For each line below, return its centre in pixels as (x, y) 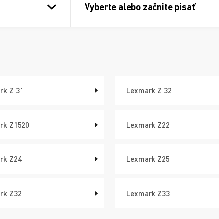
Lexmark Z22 (148, 124)
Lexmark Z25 (148, 159)
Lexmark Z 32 (149, 90)
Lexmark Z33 (148, 193)
